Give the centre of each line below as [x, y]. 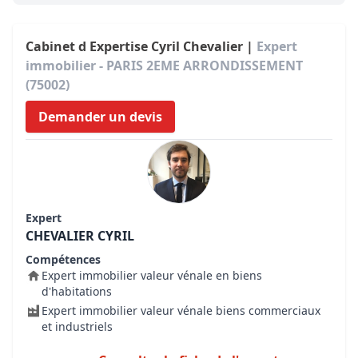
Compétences [63, 259]
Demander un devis [100, 117]
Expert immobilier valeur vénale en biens [152, 275]
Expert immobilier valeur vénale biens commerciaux [181, 310]
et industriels [77, 326]
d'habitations [77, 291]
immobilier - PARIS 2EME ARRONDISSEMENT [164, 66]
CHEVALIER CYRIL [80, 236]
